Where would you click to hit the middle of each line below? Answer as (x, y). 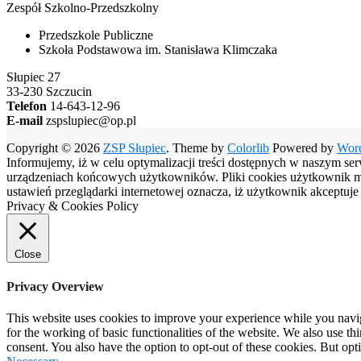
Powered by (303, 147)
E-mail (25, 120)
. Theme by (197, 147)
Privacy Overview (55, 287)
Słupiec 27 (33, 77)
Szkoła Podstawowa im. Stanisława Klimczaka (158, 49)
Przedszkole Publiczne (96, 35)
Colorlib (248, 147)
